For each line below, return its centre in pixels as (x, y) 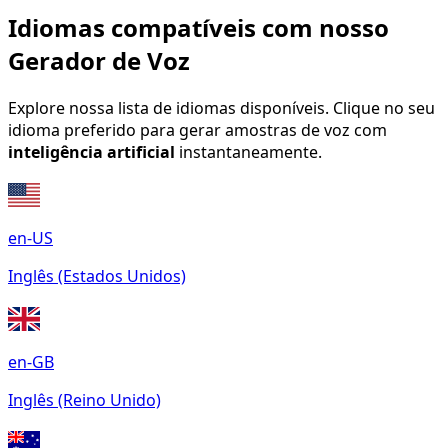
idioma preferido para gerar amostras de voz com (197, 130)
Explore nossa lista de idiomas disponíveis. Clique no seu (221, 108)
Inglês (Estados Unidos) (97, 276)
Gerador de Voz (99, 61)
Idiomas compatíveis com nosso (198, 28)
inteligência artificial (91, 152)
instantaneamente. (248, 152)
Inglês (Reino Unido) (84, 400)
